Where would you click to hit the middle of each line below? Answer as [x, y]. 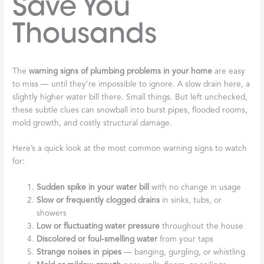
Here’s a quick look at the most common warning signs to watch [130, 149]
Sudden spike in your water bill [93, 188]
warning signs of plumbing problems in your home [121, 71]
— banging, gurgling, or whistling [184, 253]
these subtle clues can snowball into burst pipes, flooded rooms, [130, 110]
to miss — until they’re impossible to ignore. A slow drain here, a [131, 84]
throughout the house [202, 227]
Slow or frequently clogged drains [98, 201]
